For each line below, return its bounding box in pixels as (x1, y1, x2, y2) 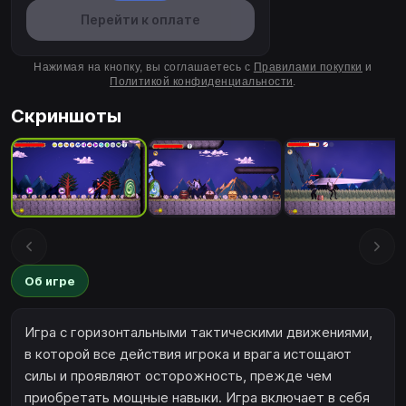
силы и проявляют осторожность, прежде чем (24, 367, 332, 385)
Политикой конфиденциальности (110, 75, 294, 89)
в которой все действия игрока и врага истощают (24, 345, 352, 363)
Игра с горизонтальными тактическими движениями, (24, 324, 372, 342)
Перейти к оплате (81, 12, 200, 28)
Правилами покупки (253, 61, 362, 74)
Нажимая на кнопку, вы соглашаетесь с (34, 61, 254, 74)
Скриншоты (11, 105, 121, 128)
